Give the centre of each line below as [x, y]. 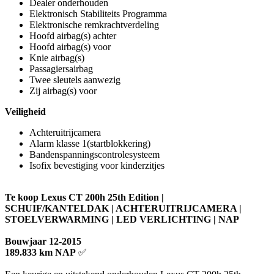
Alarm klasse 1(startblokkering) [90, 143]
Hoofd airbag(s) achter [73, 36]
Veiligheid [25, 112]
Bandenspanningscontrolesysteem [94, 154]
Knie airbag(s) [57, 58]
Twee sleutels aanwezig [75, 80]
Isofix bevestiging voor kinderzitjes [97, 165]
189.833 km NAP [40, 252]
